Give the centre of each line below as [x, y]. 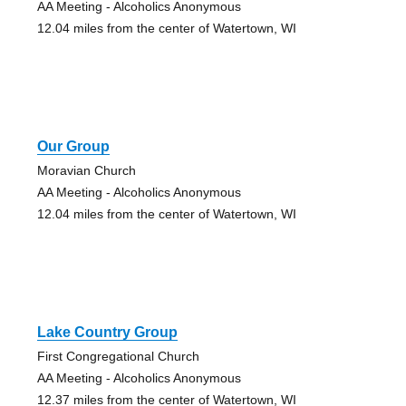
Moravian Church [86, 171]
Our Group [73, 147]
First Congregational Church [118, 357]
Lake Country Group [107, 333]
